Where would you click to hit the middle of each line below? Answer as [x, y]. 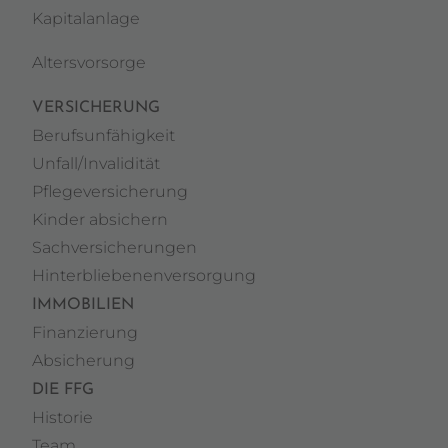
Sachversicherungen [114, 247]
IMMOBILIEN [83, 305]
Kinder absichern [100, 219]
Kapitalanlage [86, 18]
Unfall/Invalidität [96, 163]
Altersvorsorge [89, 62]
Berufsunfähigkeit [103, 135]
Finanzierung [85, 332]
